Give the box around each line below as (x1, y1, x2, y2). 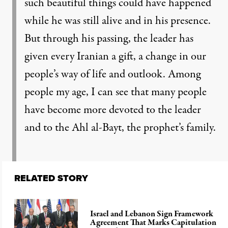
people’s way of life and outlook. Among (24, 66, 201, 82)
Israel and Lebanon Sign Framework (90, 208, 214, 220)
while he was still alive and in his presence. (24, 13, 211, 29)
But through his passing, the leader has (24, 31, 193, 47)
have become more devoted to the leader (24, 102, 201, 118)
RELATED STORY (14, 172, 88, 185)
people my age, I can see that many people (24, 84, 207, 100)
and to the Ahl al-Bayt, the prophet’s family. (24, 120, 216, 136)
